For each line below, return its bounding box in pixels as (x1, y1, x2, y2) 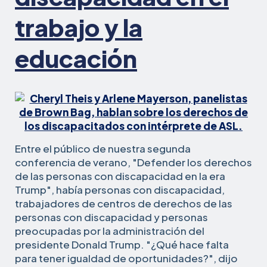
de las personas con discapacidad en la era (15, 169, 225, 182)
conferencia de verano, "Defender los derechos (15, 156, 252, 169)
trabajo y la (15, 12, 142, 42)
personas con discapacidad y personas (15, 210, 208, 223)
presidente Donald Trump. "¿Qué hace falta (15, 238, 229, 251)
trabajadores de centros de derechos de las (15, 197, 232, 210)
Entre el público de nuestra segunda (15, 142, 191, 155)
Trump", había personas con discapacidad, (15, 183, 225, 196)
